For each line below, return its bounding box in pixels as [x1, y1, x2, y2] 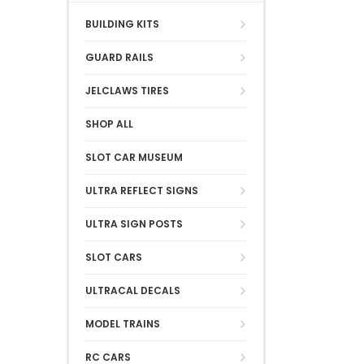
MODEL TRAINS [85, 316, 160, 331]
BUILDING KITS [85, 16, 159, 31]
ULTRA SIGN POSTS [85, 216, 183, 231]
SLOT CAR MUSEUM [85, 149, 183, 164]
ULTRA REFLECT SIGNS [85, 183, 198, 197]
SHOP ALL [85, 116, 133, 131]
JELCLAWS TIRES [85, 83, 169, 97]
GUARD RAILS [85, 50, 154, 64]
